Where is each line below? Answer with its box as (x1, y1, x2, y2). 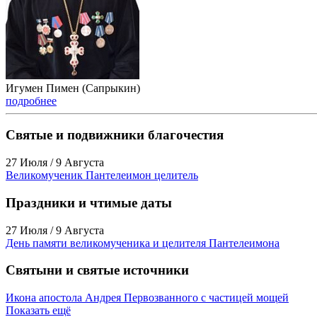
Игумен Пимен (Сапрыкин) (6, 81, 140, 94)
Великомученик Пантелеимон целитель (6, 169, 198, 182)
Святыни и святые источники (6, 263, 189, 278)
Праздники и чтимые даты (6, 195, 172, 210)
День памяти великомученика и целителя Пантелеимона (6, 236, 279, 249)
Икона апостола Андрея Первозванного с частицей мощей (6, 292, 289, 304)
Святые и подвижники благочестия (6, 127, 224, 143)
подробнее (6, 94, 57, 107)
